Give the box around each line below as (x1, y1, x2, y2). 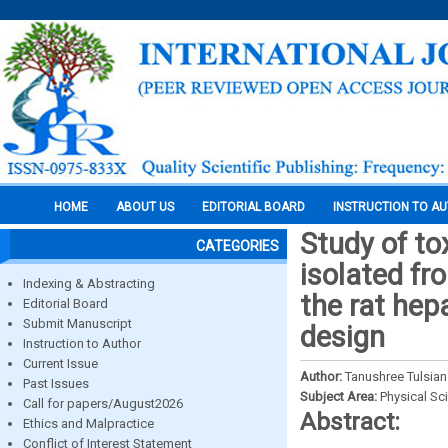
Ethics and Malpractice (23, 416, 154, 431)
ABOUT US (116, 200, 174, 214)
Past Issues (23, 376, 89, 391)
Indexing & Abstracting (23, 276, 155, 291)
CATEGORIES (196, 238, 279, 254)
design (300, 320, 385, 354)
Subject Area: (300, 389, 380, 404)
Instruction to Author (23, 336, 141, 351)
